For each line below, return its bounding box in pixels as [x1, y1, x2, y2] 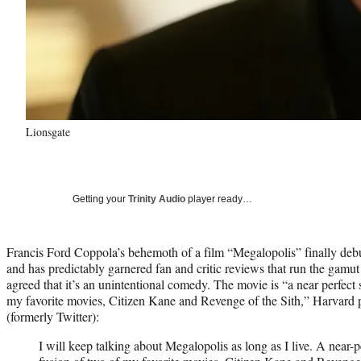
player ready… [185, 193, 252, 205]
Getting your [73, 193, 128, 205]
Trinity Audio [128, 193, 185, 205]
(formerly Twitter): [6, 307, 99, 325]
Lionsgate [26, 123, 70, 139]
